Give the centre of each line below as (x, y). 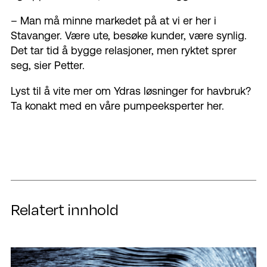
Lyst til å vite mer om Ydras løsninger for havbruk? (131, 91)
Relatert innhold (65, 210)
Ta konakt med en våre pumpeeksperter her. (117, 105)
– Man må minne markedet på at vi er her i (114, 20)
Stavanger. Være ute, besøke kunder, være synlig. (129, 35)
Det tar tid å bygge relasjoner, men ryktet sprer (124, 50)
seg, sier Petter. (48, 65)
